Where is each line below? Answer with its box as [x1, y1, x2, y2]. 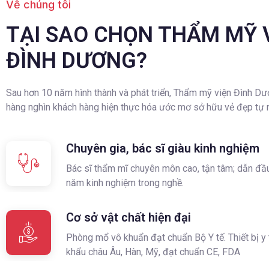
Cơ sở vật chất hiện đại [66, 210, 191, 225]
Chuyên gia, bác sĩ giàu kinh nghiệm [66, 141, 259, 156]
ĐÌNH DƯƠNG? [6, 47, 147, 73]
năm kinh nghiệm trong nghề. [66, 177, 184, 189]
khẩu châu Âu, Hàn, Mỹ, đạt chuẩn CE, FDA [66, 246, 240, 258]
